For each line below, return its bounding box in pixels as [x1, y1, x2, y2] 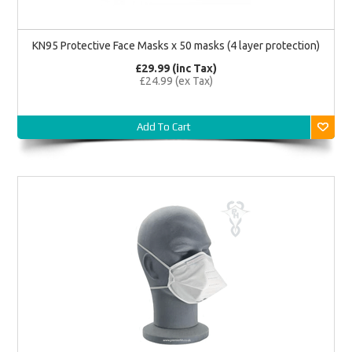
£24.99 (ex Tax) [139, 74, 213, 87]
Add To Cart [136, 120, 191, 133]
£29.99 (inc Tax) [135, 61, 217, 75]
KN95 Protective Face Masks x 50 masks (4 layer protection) [32, 38, 320, 52]
